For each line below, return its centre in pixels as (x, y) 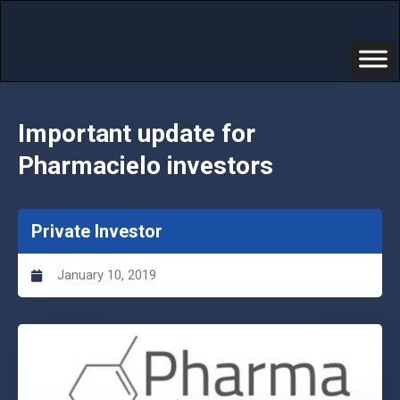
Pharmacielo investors (146, 166)
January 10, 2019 (107, 275)
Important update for (137, 133)
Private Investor (97, 231)
